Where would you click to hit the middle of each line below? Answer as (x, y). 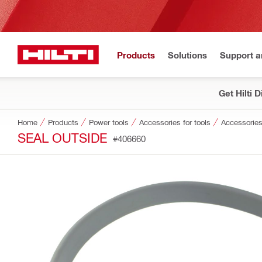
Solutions (187, 55)
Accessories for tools (175, 122)
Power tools (109, 122)
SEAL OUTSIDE (62, 137)
